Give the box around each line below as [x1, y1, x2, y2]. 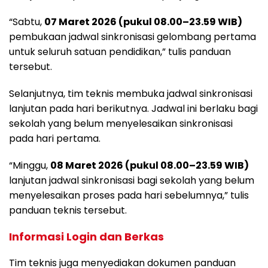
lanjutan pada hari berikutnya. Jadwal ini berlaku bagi [9, 102, 258, 116]
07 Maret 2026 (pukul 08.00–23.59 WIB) [44, 15, 242, 29]
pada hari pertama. [9, 132, 100, 146]
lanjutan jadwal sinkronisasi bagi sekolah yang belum [9, 173, 254, 188]
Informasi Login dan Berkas [9, 229, 164, 245]
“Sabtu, [9, 15, 44, 29]
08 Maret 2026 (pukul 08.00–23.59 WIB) [50, 159, 249, 173]
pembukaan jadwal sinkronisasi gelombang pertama [9, 30, 256, 44]
